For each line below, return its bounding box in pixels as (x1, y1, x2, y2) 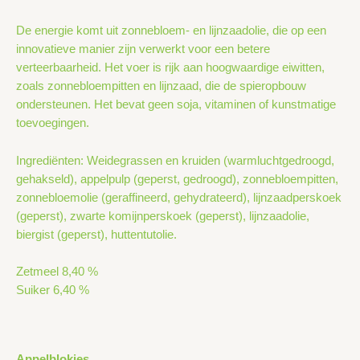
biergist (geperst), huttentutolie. (16, 227, 177, 241)
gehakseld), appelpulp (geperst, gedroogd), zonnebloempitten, (16, 172, 338, 186)
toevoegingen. (16, 117, 89, 130)
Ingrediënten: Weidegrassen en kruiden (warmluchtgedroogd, (16, 153, 334, 167)
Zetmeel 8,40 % (16, 264, 98, 278)
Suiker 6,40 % (16, 283, 89, 297)
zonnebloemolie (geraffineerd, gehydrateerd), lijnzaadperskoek (16, 190, 342, 204)
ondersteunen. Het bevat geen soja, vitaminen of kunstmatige (16, 98, 336, 112)
